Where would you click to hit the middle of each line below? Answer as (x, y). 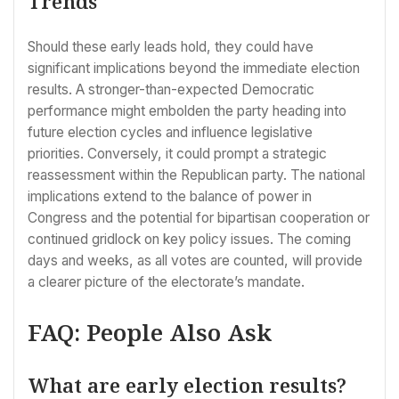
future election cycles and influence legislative (170, 133)
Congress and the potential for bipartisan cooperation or (199, 218)
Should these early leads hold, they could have (171, 47)
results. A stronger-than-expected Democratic (171, 90)
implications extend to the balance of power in (170, 197)
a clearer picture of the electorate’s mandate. (166, 282)
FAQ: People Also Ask (150, 332)
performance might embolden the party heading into (187, 111)
